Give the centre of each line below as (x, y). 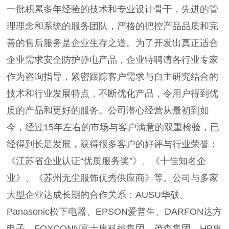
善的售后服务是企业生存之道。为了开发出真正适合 (113, 43)
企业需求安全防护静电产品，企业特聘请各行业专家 (113, 60)
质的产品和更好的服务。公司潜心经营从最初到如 (108, 111)
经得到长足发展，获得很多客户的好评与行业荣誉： (113, 144)
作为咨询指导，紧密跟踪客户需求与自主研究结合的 (113, 77)
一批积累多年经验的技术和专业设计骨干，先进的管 (113, 9)
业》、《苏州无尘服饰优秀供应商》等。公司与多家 (113, 178)
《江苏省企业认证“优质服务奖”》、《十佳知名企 (107, 161)
